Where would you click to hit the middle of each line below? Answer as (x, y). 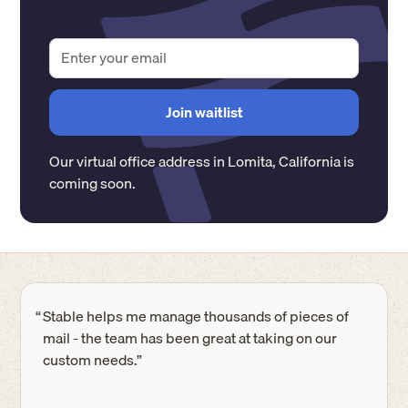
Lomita (250, 161)
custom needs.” (93, 359)
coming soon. (93, 183)
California (310, 161)
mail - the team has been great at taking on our (190, 337)
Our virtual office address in (139, 161)
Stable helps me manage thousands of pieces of (196, 316)
